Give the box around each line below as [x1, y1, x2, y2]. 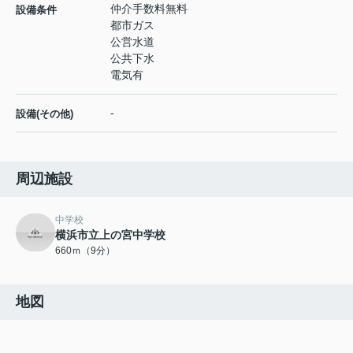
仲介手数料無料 [110, 2, 188, 16]
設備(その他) [16, 108, 73, 121]
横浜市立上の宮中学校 [55, 229, 165, 242]
